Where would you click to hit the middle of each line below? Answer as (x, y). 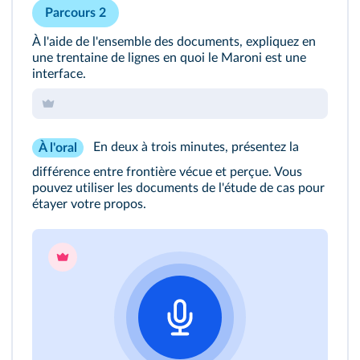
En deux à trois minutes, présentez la (194, 147)
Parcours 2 (76, 13)
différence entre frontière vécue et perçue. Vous (167, 172)
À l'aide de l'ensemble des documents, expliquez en (174, 42)
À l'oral (58, 148)
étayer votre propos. (89, 205)
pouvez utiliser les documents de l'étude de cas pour (178, 188)
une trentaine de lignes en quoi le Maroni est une (169, 58)
